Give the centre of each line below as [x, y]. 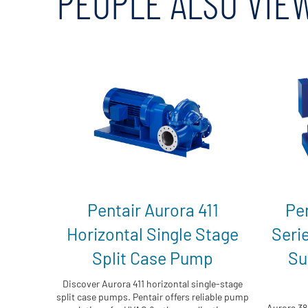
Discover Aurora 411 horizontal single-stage [153, 283]
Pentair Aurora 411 [153, 209]
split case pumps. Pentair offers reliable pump [153, 296]
